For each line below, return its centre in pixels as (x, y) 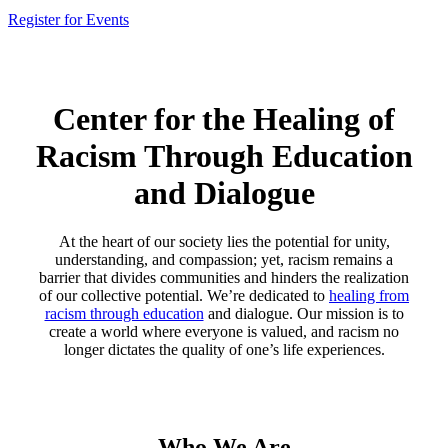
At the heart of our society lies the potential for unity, (224, 242)
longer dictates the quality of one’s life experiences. (224, 350)
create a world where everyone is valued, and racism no (224, 332)
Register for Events (68, 20)
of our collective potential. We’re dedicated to (184, 296)
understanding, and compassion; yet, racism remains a (224, 260)
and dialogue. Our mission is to (303, 314)
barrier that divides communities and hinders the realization (224, 278)
